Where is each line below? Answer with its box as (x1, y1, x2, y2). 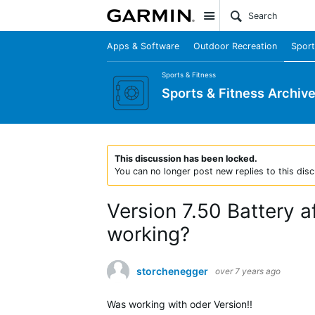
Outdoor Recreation (193, 41, 277, 51)
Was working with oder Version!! (107, 298, 252, 310)
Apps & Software (107, 41, 179, 51)
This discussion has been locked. (115, 153, 257, 164)
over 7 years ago (215, 266, 281, 276)
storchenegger (136, 265, 208, 277)
